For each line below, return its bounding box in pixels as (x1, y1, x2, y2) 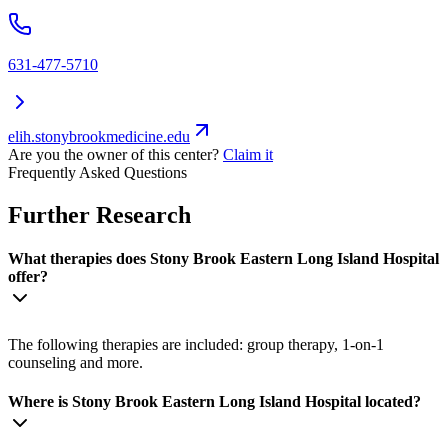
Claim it (223, 146, 273, 164)
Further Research (8, 202, 191, 229)
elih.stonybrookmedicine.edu (8, 128, 190, 146)
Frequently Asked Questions (8, 164, 187, 182)
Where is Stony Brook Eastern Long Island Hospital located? (8, 392, 421, 410)
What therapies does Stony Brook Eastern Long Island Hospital (8, 250, 439, 268)
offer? (8, 268, 48, 286)
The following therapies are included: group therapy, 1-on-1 (8, 335, 384, 353)
